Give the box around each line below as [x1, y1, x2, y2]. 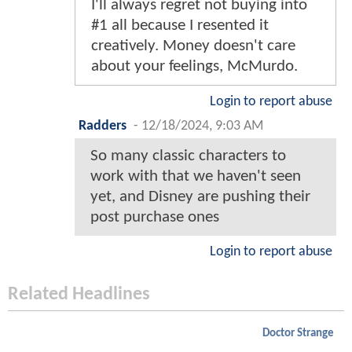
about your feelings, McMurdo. [91, 58, 298, 75]
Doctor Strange [262, 328, 334, 340]
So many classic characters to [90, 148, 286, 165]
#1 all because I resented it [91, 17, 269, 35]
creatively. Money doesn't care [91, 38, 295, 55]
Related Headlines [8, 285, 150, 305]
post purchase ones [90, 209, 219, 226]
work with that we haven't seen [90, 168, 301, 185]
